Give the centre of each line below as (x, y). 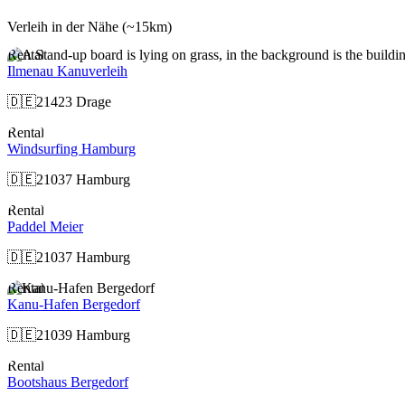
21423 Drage (74, 102)
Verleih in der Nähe (65, 27)
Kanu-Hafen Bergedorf (74, 305)
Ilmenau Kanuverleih (67, 71)
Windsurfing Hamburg (71, 149)
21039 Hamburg (83, 335)
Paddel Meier (45, 227)
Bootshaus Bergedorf (68, 382)
